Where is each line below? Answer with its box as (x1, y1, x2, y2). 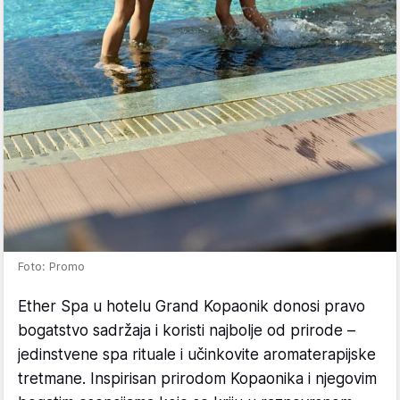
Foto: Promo (18, 259, 85, 274)
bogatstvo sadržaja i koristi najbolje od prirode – (18, 321, 355, 340)
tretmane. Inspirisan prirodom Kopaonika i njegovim (18, 370, 377, 388)
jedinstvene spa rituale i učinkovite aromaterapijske (18, 346, 376, 364)
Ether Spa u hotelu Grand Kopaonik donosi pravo (18, 297, 365, 316)
